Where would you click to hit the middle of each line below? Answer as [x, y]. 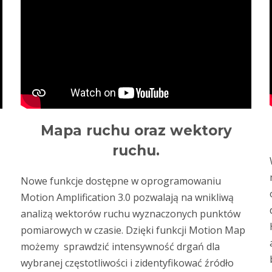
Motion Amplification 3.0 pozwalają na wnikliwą [127, 197]
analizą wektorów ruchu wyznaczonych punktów [131, 214]
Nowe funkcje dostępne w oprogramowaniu [121, 181]
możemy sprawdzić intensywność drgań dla [120, 246]
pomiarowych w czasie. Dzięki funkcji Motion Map [133, 230]
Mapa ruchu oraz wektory [136, 131]
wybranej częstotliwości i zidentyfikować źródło [127, 263]
